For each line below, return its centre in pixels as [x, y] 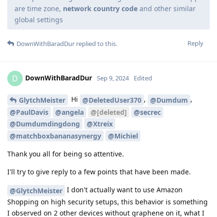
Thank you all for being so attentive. [66, 154]
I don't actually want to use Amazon [124, 190]
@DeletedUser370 [112, 100]
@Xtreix [100, 124]
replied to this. [96, 44]
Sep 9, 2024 [113, 78]
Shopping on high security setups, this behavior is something [108, 201]
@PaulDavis [29, 112]
